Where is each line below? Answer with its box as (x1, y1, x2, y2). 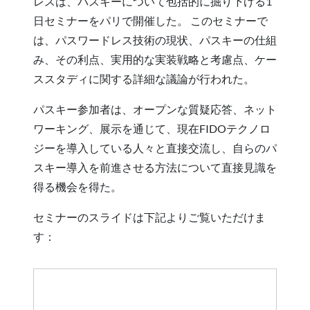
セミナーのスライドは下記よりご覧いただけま (33, 210, 266, 224)
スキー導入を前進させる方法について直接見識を (33, 160, 277, 174)
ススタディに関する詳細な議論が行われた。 (33, 71, 255, 85)
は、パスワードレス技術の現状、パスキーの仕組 (33, 33, 277, 46)
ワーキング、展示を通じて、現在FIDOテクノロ (33, 121, 271, 135)
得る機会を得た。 (33, 179, 122, 193)
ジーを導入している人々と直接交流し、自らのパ (33, 140, 277, 154)
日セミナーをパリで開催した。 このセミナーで (33, 13, 268, 27)
